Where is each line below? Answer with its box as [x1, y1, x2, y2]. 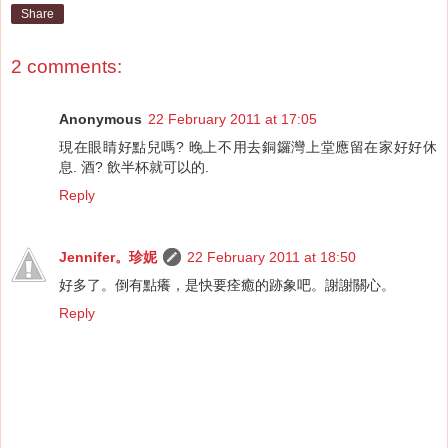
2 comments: [11, 56, 122, 78]
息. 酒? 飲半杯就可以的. [59, 158, 209, 175]
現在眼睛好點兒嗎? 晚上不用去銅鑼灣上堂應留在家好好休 [59, 138, 437, 155]
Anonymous [59, 110, 142, 127]
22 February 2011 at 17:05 [148, 110, 317, 127]
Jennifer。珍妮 [59, 248, 157, 265]
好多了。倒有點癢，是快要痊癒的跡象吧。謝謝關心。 [59, 276, 395, 293]
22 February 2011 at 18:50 [187, 248, 356, 265]
